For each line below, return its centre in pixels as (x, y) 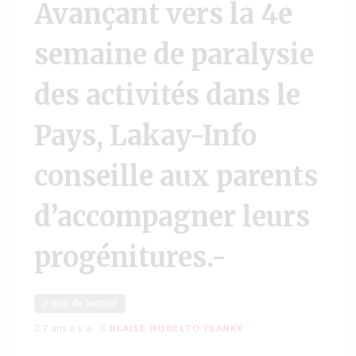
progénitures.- (130, 257)
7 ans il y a (66, 329)
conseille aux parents (176, 176)
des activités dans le (167, 95)
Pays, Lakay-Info (145, 136)
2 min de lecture (80, 303)
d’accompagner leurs (172, 217)
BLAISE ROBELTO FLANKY (177, 329)
